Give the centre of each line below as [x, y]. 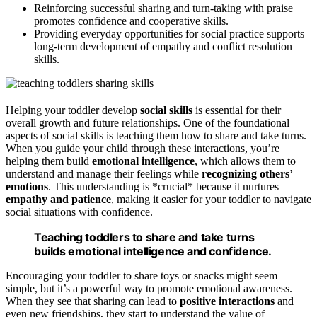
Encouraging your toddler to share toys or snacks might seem [142, 275]
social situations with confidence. [79, 212]
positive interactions [227, 301]
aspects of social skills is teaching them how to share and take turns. [156, 135]
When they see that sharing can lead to [93, 301]
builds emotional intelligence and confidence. [153, 251]
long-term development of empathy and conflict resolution [163, 46]
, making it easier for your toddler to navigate [211, 199]
